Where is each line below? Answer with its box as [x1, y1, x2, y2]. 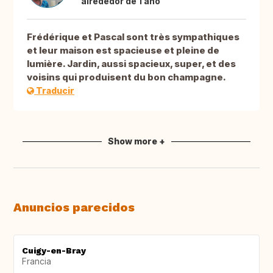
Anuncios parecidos [13, 200, 135, 215]
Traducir [34, 85, 74, 96]
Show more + [108, 136, 165, 147]
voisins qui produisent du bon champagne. [27, 71, 226, 83]
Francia [22, 256, 51, 267]
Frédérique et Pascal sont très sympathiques [27, 31, 239, 43]
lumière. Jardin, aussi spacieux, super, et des [27, 58, 236, 70]
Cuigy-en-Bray [22, 246, 86, 256]
